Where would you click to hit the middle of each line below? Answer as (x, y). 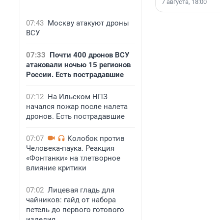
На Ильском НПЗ (78, 97)
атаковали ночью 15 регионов (78, 65)
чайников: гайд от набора (71, 200)
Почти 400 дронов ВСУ (89, 55)
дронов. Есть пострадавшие (75, 116)
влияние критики (56, 168)
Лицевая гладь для (81, 190)
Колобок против (96, 138)
